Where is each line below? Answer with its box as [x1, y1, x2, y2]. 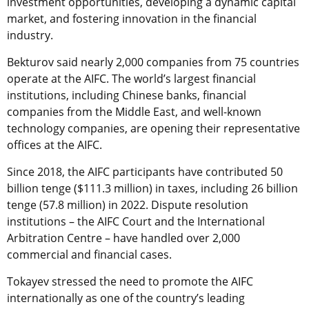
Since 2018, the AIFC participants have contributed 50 [7, 163, 283, 179]
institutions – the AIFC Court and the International [7, 213, 265, 229]
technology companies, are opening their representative [7, 120, 300, 136]
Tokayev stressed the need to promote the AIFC [7, 273, 253, 289]
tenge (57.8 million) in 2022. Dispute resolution [7, 197, 248, 212]
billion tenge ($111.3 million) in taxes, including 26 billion [7, 180, 298, 196]
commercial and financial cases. [7, 246, 172, 262]
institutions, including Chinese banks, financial [7, 87, 246, 103]
